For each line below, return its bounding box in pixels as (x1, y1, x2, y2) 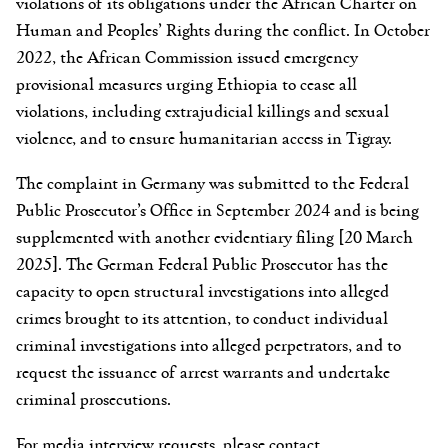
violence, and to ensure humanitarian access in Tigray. (16, 124, 392, 149)
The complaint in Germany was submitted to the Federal (16, 169, 409, 194)
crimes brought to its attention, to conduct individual (16, 304, 388, 329)
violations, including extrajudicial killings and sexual (16, 97, 389, 122)
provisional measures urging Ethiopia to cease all (16, 70, 357, 95)
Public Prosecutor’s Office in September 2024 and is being (16, 196, 419, 221)
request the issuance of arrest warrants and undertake (16, 358, 390, 383)
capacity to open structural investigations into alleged (16, 277, 389, 302)
